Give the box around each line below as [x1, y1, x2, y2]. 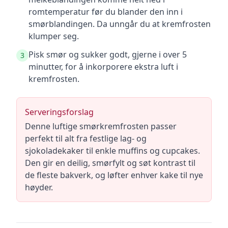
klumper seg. [28, 31, 79, 42]
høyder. [25, 182, 53, 193]
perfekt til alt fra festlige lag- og [25, 133, 147, 144]
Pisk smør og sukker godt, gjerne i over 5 [28, 49, 187, 60]
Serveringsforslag [25, 106, 94, 118]
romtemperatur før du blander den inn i [28, 6, 183, 17]
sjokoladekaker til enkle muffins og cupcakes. [25, 145, 200, 156]
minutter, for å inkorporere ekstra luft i [28, 61, 178, 72]
